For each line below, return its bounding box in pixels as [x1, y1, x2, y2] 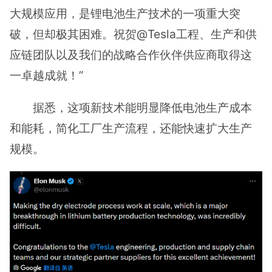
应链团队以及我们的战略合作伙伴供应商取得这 [10, 47, 252, 63]
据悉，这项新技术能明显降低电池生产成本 [33, 100, 253, 115]
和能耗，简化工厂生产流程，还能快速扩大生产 [10, 121, 252, 136]
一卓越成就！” [10, 68, 83, 83]
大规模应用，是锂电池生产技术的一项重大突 [10, 6, 240, 21]
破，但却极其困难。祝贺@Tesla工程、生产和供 [10, 27, 257, 42]
